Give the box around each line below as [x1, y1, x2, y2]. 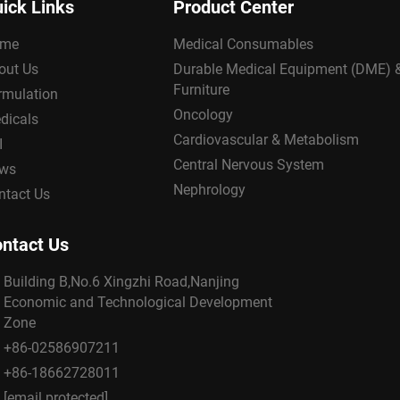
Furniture [173, 80, 229, 98]
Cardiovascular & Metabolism [173, 130, 359, 148]
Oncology [173, 105, 233, 123]
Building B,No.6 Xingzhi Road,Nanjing [4, 272, 239, 290]
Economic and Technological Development [4, 293, 272, 311]
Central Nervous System [173, 155, 324, 173]
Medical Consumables [173, 35, 313, 53]
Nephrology [173, 180, 246, 198]
